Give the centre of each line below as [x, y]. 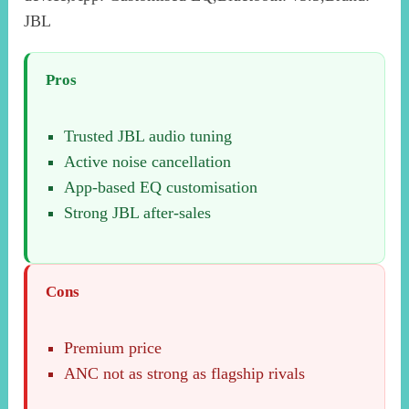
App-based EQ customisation [161, 188]
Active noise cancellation [148, 162]
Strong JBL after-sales [138, 213]
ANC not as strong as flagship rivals [185, 374]
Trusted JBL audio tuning [148, 136]
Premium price [113, 348]
